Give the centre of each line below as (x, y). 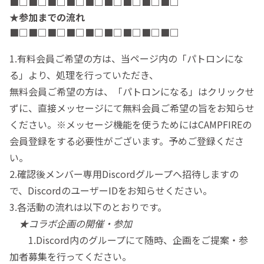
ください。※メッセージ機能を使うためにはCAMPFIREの (131, 125)
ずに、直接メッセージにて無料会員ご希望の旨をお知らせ (132, 108)
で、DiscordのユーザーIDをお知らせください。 (111, 191)
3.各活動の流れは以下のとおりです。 (88, 207)
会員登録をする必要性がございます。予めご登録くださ (127, 141)
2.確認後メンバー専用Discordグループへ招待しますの (124, 174)
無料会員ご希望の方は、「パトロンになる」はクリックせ (132, 92)
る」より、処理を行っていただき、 (84, 75)
